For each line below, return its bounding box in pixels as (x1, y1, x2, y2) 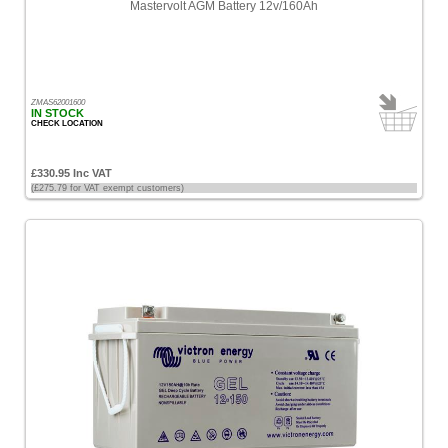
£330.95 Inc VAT (31, 167, 112, 179)
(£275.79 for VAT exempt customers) (31, 183, 184, 193)
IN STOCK (31, 107, 84, 119)
